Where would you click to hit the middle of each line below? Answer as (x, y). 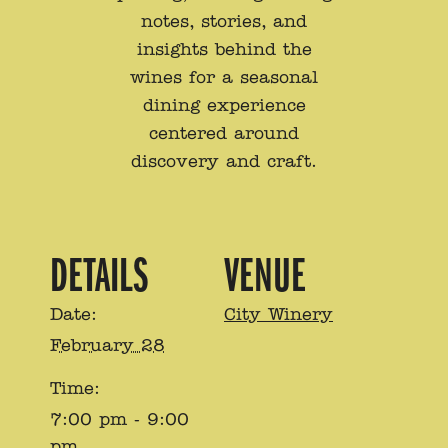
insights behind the (224, 49)
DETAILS (99, 276)
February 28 (107, 345)
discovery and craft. (224, 161)
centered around (224, 133)
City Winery (278, 314)
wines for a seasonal (224, 77)
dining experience (224, 105)
